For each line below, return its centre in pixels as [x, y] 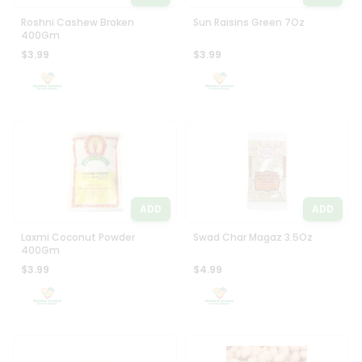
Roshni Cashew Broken [78, 22]
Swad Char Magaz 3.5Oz [253, 237]
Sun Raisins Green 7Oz [249, 22]
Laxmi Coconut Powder [78, 237]
